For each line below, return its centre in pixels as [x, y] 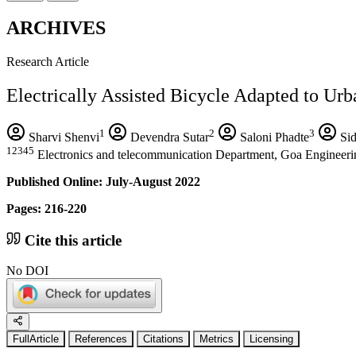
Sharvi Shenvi [62, 137]
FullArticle [36, 339]
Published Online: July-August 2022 [103, 181]
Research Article [48, 61]
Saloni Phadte [273, 137]
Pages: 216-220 [46, 208]
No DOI [27, 271]
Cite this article [71, 240]
